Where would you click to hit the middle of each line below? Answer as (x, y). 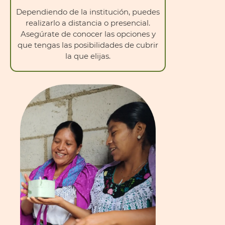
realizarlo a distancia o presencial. (88, 23)
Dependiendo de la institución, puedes (88, 12)
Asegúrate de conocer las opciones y (88, 34)
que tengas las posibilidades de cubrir (88, 45)
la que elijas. (88, 56)
